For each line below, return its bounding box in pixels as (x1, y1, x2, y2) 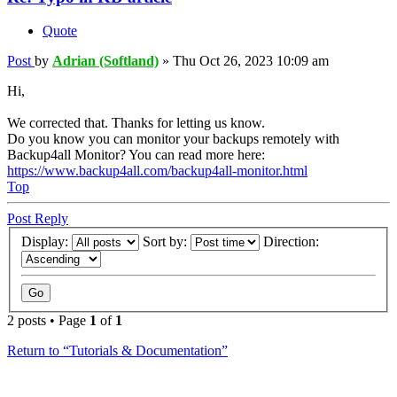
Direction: (263, 233, 323, 249)
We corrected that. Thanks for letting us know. (7, 115, 265, 131)
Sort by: (143, 233, 191, 249)
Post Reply (7, 211, 68, 227)
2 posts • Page (7, 312, 90, 328)
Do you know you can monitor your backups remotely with (7, 131, 339, 147)
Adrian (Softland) (52, 53, 159, 69)
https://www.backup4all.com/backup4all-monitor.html (7, 163, 307, 179)
